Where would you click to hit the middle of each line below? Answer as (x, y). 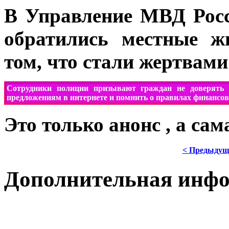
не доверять (200, 88)
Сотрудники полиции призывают (74, 88)
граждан (156, 88)
